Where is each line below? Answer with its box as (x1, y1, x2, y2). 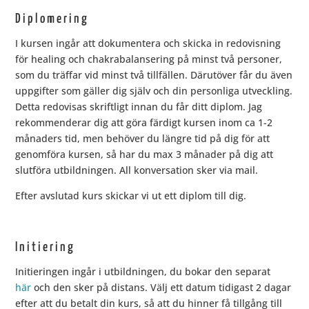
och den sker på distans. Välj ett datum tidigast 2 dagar (31, 281, 292, 295)
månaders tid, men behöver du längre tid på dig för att (15, 132, 270, 146)
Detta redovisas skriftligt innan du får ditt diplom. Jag (15, 100, 263, 114)
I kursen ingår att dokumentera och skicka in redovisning (15, 37, 281, 50)
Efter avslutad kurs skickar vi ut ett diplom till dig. (15, 189, 247, 203)
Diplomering (15, 12, 90, 26)
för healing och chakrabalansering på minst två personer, (15, 52, 283, 66)
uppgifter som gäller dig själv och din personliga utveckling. (15, 84, 293, 98)
